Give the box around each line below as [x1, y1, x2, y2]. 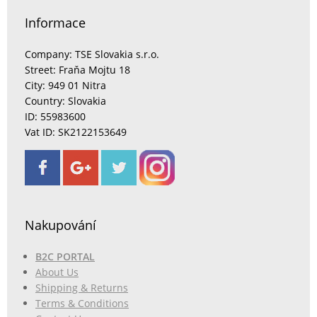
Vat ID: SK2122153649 [25, 125, 127, 139]
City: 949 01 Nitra [25, 79, 106, 93]
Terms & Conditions [35, 296, 129, 311]
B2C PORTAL [35, 250, 95, 264]
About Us [35, 265, 79, 279]
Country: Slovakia [25, 94, 106, 108]
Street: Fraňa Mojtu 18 [25, 63, 130, 77]
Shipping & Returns [35, 281, 128, 295]
